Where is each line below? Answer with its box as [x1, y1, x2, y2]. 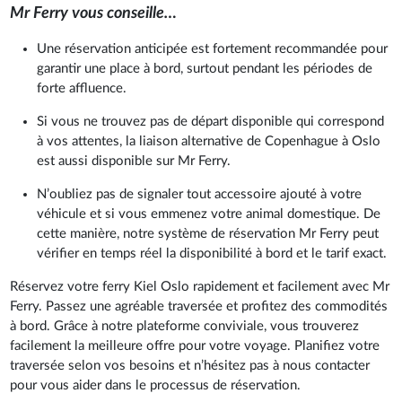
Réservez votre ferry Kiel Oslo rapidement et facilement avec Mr [10, 279, 390, 293]
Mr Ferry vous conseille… [10, 4, 178, 22]
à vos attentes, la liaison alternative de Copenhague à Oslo [37, 134, 381, 148]
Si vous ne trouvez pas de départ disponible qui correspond [37, 114, 385, 128]
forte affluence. [37, 81, 127, 95]
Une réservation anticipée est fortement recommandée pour [37, 41, 389, 56]
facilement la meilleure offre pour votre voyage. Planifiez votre [10, 338, 380, 353]
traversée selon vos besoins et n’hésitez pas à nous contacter [10, 358, 371, 372]
